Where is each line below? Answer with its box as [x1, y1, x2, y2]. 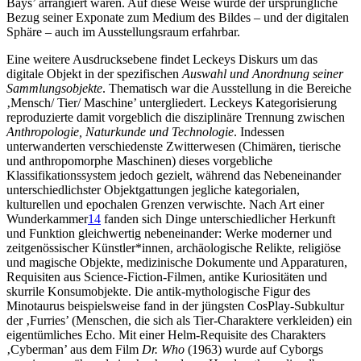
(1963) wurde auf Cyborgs [185, 342, 323, 356]
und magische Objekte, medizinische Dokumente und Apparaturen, [6, 255, 347, 269]
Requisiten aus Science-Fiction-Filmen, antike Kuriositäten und [6, 269, 327, 284]
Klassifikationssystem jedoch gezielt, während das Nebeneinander [6, 168, 341, 182]
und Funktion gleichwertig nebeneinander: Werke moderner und [6, 226, 332, 240]
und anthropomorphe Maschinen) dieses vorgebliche [6, 153, 272, 168]
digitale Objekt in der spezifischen [6, 66, 182, 81]
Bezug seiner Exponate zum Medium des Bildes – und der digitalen [6, 10, 349, 24]
